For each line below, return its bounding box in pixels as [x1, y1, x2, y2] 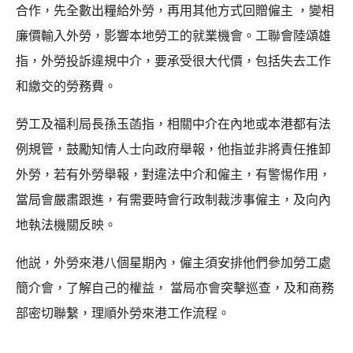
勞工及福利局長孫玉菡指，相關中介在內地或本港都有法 [16, 116, 331, 132]
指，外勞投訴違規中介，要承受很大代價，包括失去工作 [16, 53, 331, 69]
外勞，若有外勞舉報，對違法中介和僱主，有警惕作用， [16, 166, 331, 182]
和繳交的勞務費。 [16, 78, 117, 94]
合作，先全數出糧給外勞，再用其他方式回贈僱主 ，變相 [16, 2, 334, 18]
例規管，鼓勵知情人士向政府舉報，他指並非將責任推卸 [16, 141, 331, 157]
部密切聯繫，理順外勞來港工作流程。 [16, 305, 230, 321]
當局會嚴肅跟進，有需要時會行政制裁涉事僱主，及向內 [16, 191, 331, 207]
